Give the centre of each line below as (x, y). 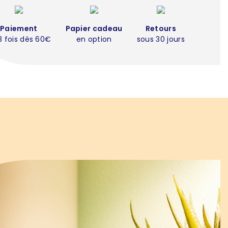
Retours (161, 28)
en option (94, 39)
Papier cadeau (94, 28)
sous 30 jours (161, 39)
